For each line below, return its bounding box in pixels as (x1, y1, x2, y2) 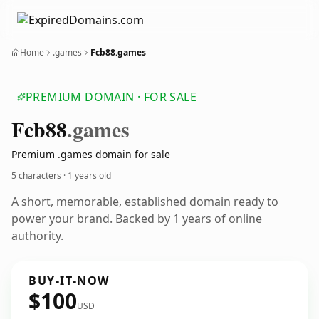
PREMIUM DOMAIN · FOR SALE (26, 89, 197, 105)
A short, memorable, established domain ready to (11, 194, 278, 209)
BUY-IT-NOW (28, 273, 110, 288)
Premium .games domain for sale (11, 147, 170, 161)
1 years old (68, 169, 111, 182)
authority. (11, 228, 63, 244)
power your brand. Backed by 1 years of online (11, 211, 262, 226)
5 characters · (11, 169, 68, 182)
